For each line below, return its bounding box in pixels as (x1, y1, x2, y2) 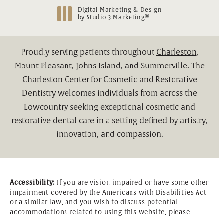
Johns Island (75, 61, 121, 71)
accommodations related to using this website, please (10, 208, 190, 217)
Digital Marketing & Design (77, 6, 162, 14)
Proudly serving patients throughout (21, 47, 156, 58)
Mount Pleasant (14, 61, 72, 71)
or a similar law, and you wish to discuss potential (10, 198, 178, 207)
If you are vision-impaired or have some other (55, 179, 209, 187)
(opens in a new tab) (77, 21, 142, 28)
